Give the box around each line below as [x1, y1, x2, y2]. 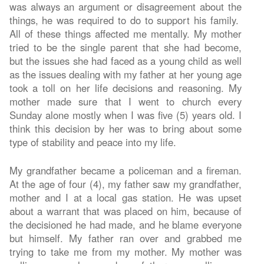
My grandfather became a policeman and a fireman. [9, 163, 242, 177]
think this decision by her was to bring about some [9, 121, 242, 136]
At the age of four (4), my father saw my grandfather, [9, 176, 242, 191]
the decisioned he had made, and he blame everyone [9, 217, 242, 232]
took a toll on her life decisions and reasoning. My [9, 80, 242, 95]
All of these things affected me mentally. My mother [9, 26, 242, 41]
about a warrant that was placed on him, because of [9, 203, 242, 218]
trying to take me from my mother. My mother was [9, 244, 242, 259]
